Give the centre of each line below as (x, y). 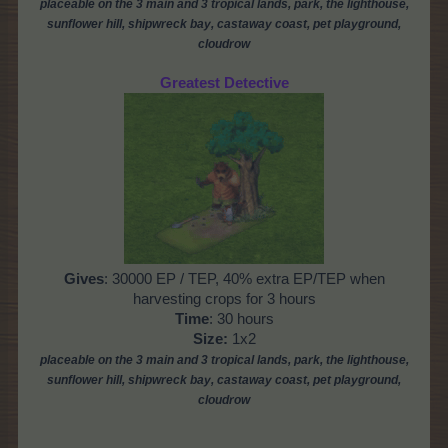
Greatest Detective (224, 83)
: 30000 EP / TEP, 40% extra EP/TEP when (244, 279)
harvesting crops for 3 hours (224, 299)
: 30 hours (241, 319)
